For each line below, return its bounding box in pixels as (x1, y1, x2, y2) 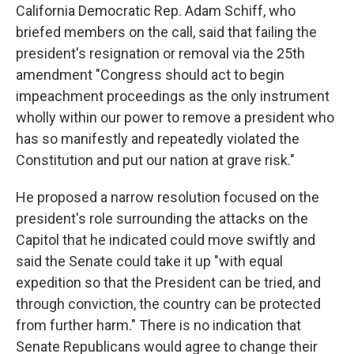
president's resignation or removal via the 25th (16, 45, 305, 62)
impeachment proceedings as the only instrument (16, 88, 330, 104)
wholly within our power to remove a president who (16, 109, 334, 126)
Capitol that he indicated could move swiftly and (16, 232, 315, 248)
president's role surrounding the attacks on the (16, 210, 308, 227)
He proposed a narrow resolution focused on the (16, 189, 319, 205)
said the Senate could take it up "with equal (16, 253, 283, 269)
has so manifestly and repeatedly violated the (16, 130, 299, 147)
